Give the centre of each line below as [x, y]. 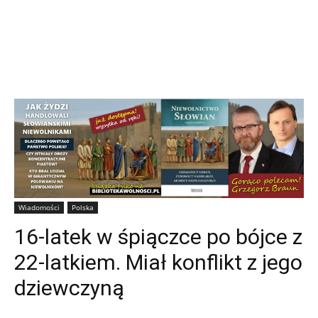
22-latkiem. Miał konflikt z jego [158, 262]
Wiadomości [39, 207]
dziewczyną [69, 287]
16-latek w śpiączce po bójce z [158, 236]
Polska [83, 207]
